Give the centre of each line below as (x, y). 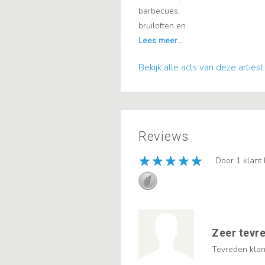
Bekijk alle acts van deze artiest (201, 68)
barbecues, (159, 11)
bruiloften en (162, 26)
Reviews (164, 137)
